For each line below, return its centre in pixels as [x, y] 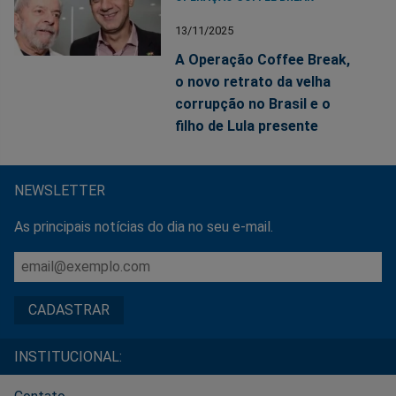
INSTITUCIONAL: [68, 357]
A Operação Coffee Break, [263, 60]
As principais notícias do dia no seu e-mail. [144, 227]
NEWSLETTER [60, 191]
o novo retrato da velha [253, 82]
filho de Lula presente [247, 126]
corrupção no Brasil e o [253, 104]
